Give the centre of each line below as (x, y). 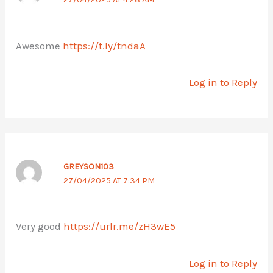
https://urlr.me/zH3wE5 (120, 226)
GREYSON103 (88, 166)
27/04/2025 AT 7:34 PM (109, 180)
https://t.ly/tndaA (105, 45)
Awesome (40, 45)
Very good (40, 226)
